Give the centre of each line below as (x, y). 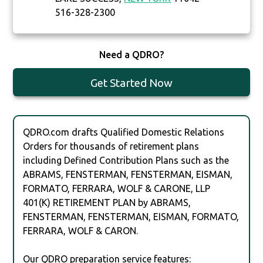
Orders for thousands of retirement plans (111, 146)
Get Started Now (131, 83)
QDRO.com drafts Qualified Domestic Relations (124, 132)
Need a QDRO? (131, 55)
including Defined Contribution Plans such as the (126, 160)
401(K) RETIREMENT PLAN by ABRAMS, (107, 202)
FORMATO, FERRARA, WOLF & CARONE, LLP (117, 188)
